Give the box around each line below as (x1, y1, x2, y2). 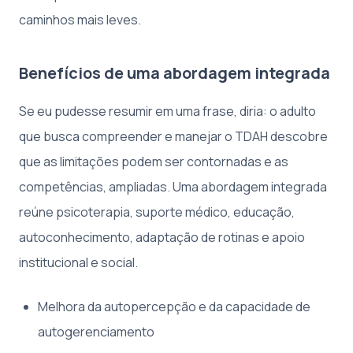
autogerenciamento (38, 323, 154, 341)
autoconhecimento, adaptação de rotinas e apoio (19, 229, 305, 247)
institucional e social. (19, 254, 138, 272)
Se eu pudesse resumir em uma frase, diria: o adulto (19, 102, 316, 121)
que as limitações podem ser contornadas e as (19, 153, 288, 171)
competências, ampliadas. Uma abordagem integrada (19, 178, 327, 196)
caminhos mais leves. (19, 11, 141, 29)
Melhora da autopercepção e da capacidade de (38, 298, 310, 316)
